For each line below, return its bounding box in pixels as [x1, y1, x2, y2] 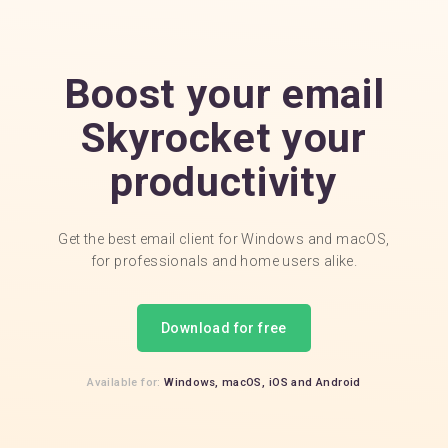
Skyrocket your [81, 113, 367, 162]
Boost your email [63, 69, 385, 118]
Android [315, 375, 361, 389]
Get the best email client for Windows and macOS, [58, 230, 390, 247]
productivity [110, 157, 338, 206]
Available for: [87, 375, 165, 389]
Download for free [161, 319, 287, 336]
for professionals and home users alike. [90, 252, 358, 269]
